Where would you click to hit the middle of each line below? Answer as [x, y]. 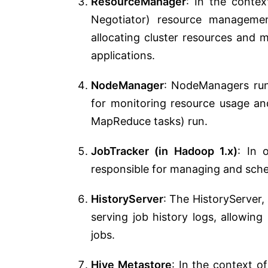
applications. [123, 55]
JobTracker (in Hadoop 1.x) [165, 151]
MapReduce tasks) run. [149, 121]
